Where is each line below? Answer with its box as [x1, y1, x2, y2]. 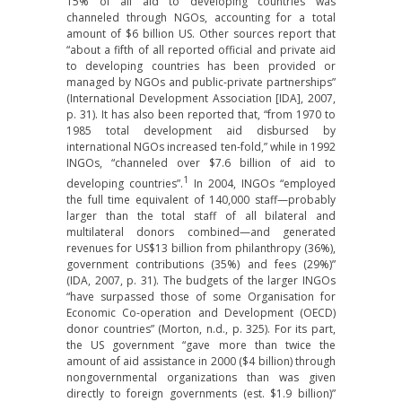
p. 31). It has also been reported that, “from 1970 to [66, 107, 336, 122]
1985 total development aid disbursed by [66, 123, 336, 138]
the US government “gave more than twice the [66, 337, 336, 353]
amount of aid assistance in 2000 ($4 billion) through [66, 354, 336, 369]
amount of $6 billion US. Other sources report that [66, 26, 336, 41]
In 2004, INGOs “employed [188, 176, 336, 191]
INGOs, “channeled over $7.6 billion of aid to [66, 155, 336, 170]
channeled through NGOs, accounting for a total [66, 10, 336, 25]
